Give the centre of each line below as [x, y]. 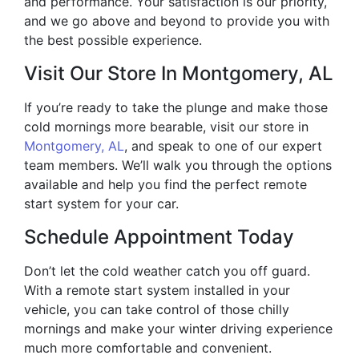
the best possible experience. [113, 40]
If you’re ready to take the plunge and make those [176, 108]
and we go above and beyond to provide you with [177, 21]
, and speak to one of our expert [223, 146]
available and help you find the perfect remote [165, 185]
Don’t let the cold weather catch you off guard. [167, 271]
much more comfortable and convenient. [148, 348]
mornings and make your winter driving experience [178, 329]
